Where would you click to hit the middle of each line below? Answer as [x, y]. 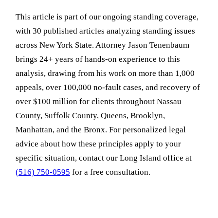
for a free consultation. [110, 172]
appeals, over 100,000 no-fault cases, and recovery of [108, 88]
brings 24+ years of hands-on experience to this [98, 59]
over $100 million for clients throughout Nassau [99, 102]
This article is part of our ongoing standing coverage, [107, 17]
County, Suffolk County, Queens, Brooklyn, [90, 116]
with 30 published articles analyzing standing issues [105, 31]
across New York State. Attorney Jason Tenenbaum [102, 45]
